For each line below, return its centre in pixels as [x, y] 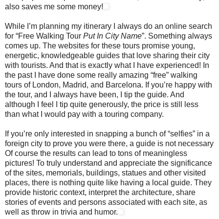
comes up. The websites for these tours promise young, [100, 45]
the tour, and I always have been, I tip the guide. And [95, 94]
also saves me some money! [54, 6]
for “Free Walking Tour [44, 36]
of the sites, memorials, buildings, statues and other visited [105, 173]
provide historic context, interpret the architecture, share [100, 192]
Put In [93, 36]
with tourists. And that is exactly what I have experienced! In [107, 65]
